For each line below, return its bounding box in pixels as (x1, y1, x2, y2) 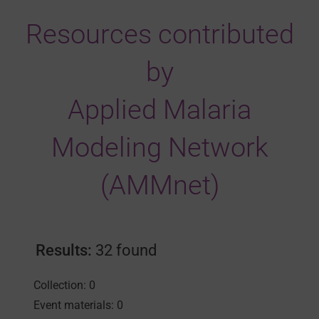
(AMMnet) (100, 169, 219, 202)
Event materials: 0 (33, 298, 123, 313)
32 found (91, 241, 157, 260)
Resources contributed (25, 19, 294, 51)
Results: (35, 241, 92, 260)
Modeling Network (51, 132, 268, 164)
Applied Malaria (68, 94, 251, 126)
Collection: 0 (33, 278, 95, 293)
